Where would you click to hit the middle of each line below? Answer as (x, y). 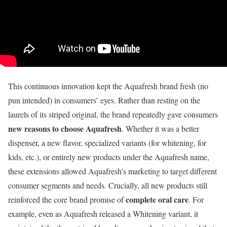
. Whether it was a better (160, 128)
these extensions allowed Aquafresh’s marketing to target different (112, 171)
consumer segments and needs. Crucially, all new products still (108, 185)
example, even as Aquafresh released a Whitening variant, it (103, 213)
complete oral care (157, 199)
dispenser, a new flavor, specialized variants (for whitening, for (107, 142)
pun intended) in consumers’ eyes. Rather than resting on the (104, 100)
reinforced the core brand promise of (67, 199)
